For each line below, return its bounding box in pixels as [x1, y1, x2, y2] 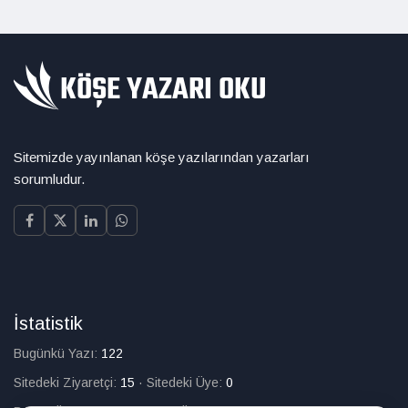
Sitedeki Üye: [147, 375, 226, 390]
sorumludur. [14, 171, 85, 187]
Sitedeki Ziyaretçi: [14, 375, 120, 390]
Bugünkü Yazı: [14, 346, 101, 361]
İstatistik [14, 313, 83, 333]
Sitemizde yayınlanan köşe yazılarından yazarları [14, 149, 310, 165]
